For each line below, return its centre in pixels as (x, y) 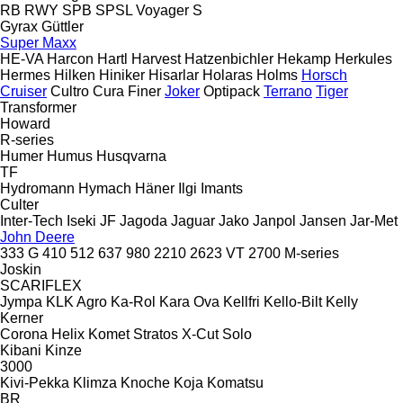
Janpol (274, 220)
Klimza (95, 382)
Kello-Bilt (293, 301)
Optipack (232, 91)
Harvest (156, 58)
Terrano (288, 91)
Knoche (145, 382)
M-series (312, 253)
